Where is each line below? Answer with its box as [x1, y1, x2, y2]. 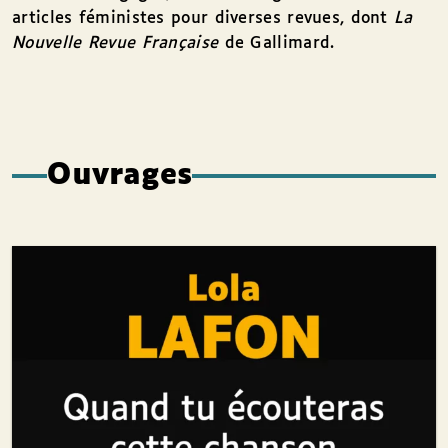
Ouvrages [47, 161, 192, 190]
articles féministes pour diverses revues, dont [12, 10, 395, 27]
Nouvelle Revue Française [12, 35, 219, 52]
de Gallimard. [218, 35, 335, 52]
